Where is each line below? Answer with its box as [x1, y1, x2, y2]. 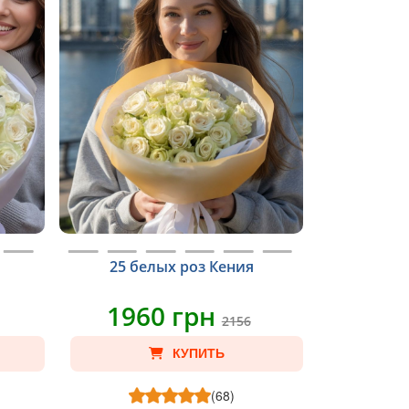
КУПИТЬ [173, 346, 225, 361]
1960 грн [106, 299, 222, 333]
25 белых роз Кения [109, 257, 254, 277]
